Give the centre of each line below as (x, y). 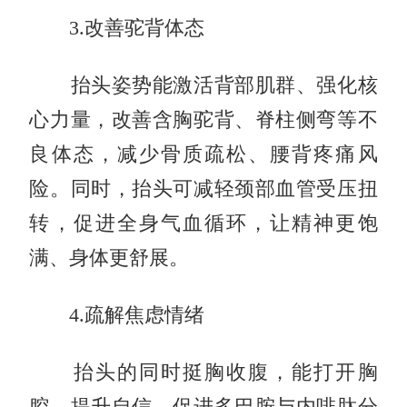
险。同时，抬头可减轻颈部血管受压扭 (203, 189)
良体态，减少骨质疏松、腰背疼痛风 (203, 154)
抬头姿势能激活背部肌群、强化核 (203, 85)
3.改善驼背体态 (117, 28)
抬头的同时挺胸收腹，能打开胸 (203, 372)
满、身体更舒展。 (109, 258)
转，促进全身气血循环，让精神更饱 (203, 223)
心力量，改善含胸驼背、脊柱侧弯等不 (203, 119)
